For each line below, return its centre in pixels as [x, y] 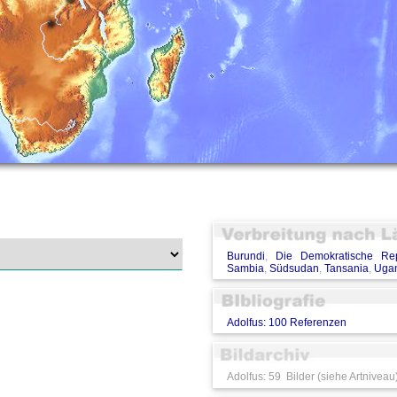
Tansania [346, 269]
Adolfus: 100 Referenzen [286, 323]
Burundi [245, 257]
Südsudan [294, 269]
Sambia [245, 269]
